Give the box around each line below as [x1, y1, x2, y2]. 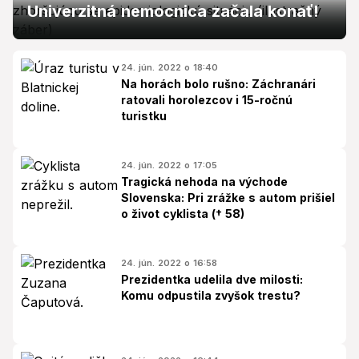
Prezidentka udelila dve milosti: [121, 272, 303, 286]
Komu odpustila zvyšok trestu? [121, 288, 301, 302]
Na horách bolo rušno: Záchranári [121, 77, 316, 91]
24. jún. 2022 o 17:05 [121, 159, 217, 171]
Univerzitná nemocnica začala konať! [27, 2, 319, 21]
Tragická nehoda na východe [121, 175, 288, 188]
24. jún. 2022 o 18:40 [121, 62, 218, 73]
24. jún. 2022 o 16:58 [121, 257, 217, 268]
